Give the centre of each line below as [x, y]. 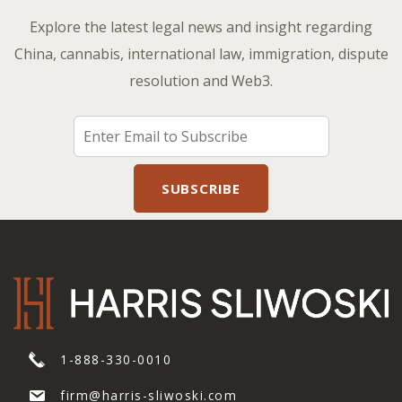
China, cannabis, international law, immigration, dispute [201, 53]
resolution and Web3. [201, 80]
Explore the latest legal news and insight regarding [201, 26]
